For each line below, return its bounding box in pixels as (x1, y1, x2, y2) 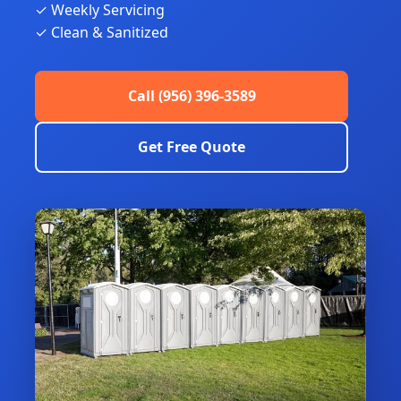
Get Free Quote (138, 137, 245, 157)
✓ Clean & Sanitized (35, 22, 168, 42)
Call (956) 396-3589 (127, 86, 256, 106)
